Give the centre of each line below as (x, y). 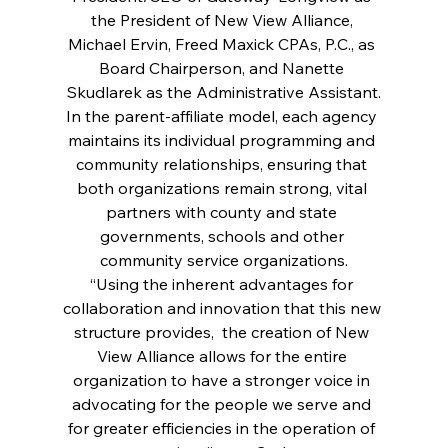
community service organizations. (223, 259)
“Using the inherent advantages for (224, 283)
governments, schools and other (223, 235)
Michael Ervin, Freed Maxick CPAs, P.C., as (224, 43)
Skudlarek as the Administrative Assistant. (223, 91)
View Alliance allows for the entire (223, 355)
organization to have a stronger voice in (224, 379)
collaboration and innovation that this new (223, 307)
